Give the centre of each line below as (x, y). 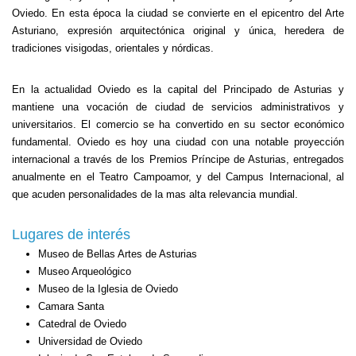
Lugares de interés (71, 234)
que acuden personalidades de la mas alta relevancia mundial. (155, 194)
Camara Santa (71, 306)
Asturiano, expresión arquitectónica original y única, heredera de (178, 31)
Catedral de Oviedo (82, 324)
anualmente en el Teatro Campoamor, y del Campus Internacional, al (178, 177)
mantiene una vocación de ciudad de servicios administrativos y (178, 107)
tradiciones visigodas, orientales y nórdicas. (113, 48)
